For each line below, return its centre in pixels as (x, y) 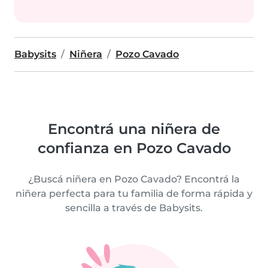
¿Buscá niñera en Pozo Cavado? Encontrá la (134, 179)
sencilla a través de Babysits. (134, 208)
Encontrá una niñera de (134, 129)
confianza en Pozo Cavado (134, 148)
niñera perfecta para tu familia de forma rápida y (134, 194)
